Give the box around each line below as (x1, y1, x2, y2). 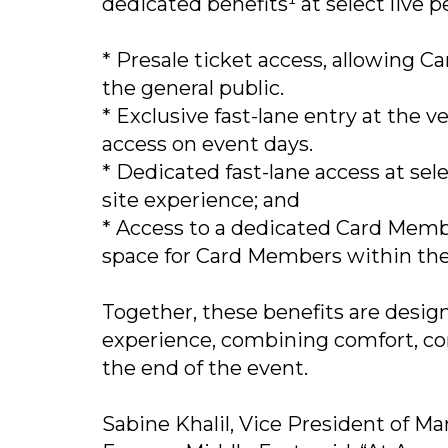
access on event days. (102, 132, 323, 157)
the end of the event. (102, 356, 313, 381)
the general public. (102, 76, 294, 101)
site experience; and (102, 188, 305, 213)
